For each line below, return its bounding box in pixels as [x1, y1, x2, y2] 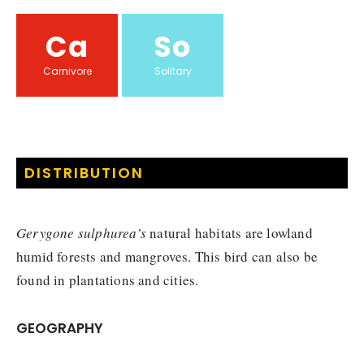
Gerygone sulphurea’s [16, 223, 146, 242]
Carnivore [42, 63, 92, 78]
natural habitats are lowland [146, 223, 313, 242]
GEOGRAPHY [16, 318, 103, 338]
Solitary [154, 63, 192, 78]
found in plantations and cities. [16, 270, 199, 289]
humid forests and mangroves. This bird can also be [16, 246, 318, 266]
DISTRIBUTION [24, 162, 144, 183]
